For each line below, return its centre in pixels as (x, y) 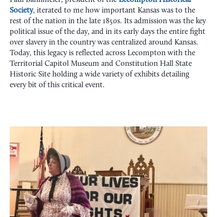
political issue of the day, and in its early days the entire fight (108, 32)
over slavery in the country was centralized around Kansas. (104, 43)
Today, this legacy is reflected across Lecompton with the (102, 54)
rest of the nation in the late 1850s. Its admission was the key (108, 22)
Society (21, 11)
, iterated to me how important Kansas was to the (114, 11)
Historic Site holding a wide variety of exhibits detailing (100, 75)
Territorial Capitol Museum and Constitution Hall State (101, 64)
